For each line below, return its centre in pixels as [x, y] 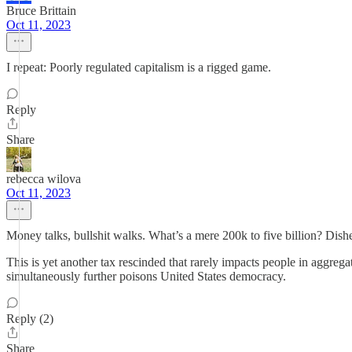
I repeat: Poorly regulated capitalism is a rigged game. [139, 67]
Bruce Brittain [41, 11]
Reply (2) [30, 319]
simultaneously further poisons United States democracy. [146, 276]
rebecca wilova [44, 179]
